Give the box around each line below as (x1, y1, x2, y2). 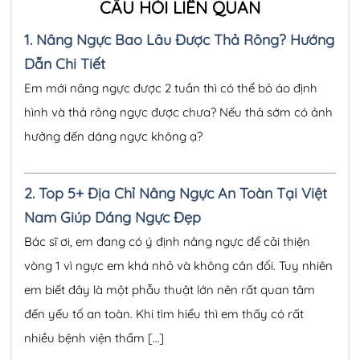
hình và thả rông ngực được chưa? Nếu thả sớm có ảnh (24, 104, 333, 121)
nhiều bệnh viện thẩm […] (24, 329, 164, 346)
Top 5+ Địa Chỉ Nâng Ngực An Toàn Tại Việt (39, 183, 327, 202)
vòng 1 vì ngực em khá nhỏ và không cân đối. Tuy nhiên (24, 257, 333, 273)
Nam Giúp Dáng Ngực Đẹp (24, 207, 201, 227)
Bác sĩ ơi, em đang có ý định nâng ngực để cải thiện (24, 233, 310, 249)
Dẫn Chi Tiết (24, 55, 105, 74)
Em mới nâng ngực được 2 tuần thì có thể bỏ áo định (24, 80, 317, 96)
